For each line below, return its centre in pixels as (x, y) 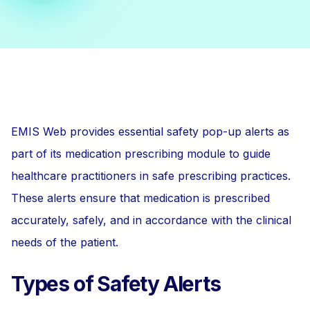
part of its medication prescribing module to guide (141, 154)
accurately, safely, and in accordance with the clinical (151, 220)
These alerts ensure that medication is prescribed (140, 198)
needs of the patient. (65, 242)
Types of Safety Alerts (116, 284)
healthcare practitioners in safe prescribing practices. (151, 176)
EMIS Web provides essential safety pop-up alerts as (150, 131)
